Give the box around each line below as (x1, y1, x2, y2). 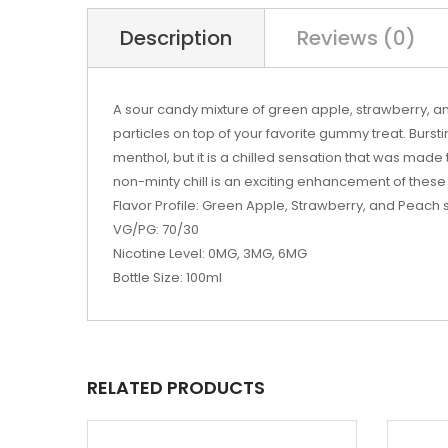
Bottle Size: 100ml (113, 268, 222, 287)
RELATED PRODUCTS (87, 375, 265, 400)
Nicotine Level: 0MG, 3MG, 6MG (113, 244, 307, 263)
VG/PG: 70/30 (113, 220, 199, 239)
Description (120, 24, 232, 52)
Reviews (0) (297, 24, 416, 52)
